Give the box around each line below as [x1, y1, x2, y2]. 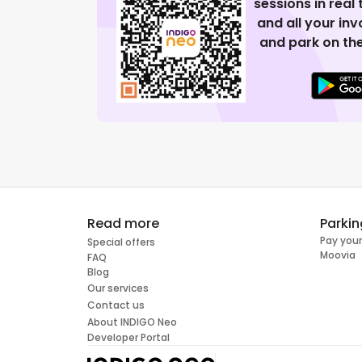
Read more [87, 214, 159, 234]
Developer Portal [87, 330, 170, 345]
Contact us [87, 298, 145, 313]
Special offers [87, 235, 155, 250]
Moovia [320, 248, 356, 263]
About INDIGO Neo [87, 315, 177, 330]
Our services [87, 281, 149, 296]
